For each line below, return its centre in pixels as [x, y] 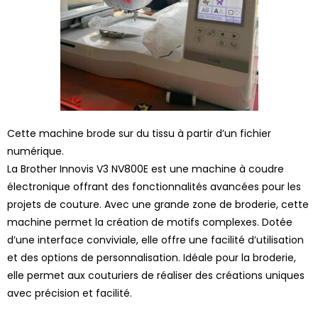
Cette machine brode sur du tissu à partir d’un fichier [139, 133]
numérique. [35, 151]
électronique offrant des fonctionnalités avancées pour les [154, 186]
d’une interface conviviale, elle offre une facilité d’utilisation [155, 240]
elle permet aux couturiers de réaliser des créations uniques [156, 275]
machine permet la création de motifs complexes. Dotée [150, 222]
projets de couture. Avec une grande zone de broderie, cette [158, 204]
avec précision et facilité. [70, 293]
